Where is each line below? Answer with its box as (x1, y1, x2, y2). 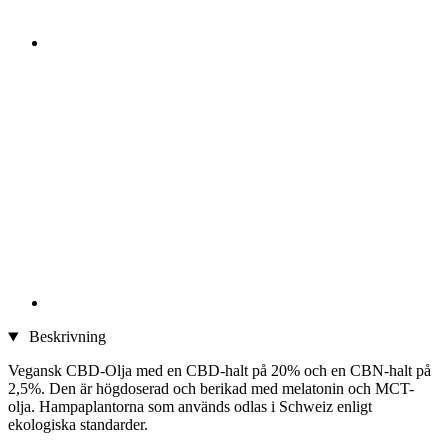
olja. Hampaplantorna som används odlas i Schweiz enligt (8, 398, 372, 416)
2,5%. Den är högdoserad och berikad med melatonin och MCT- (8, 380, 414, 398)
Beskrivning (24, 328, 106, 346)
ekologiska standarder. (8, 416, 148, 434)
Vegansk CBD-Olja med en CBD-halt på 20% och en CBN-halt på (8, 362, 431, 380)
